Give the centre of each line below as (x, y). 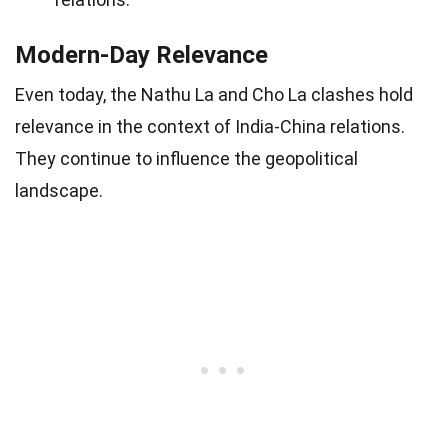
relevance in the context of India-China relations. (210, 126)
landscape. (59, 190)
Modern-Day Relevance (141, 55)
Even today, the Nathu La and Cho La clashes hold (214, 94)
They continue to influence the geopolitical (186, 158)
